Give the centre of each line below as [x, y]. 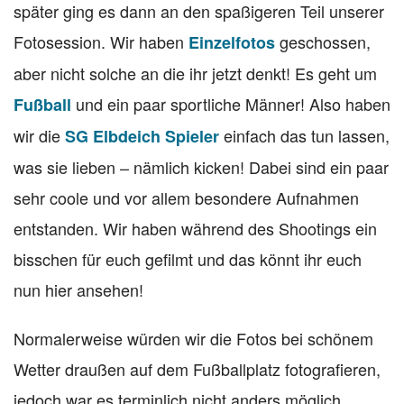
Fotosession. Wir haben [101, 41]
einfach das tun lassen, [304, 135]
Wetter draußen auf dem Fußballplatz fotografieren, [197, 368]
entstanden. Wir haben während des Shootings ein [195, 228]
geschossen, [323, 41]
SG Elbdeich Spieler [142, 136]
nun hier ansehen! [78, 289]
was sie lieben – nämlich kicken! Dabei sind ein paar [201, 166]
